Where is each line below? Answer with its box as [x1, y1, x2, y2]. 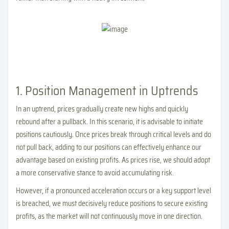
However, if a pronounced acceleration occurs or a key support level [16, 185, 211, 196]
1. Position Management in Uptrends [16, 81, 198, 101]
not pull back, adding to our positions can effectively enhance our [16, 141, 201, 153]
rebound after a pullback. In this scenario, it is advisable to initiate [16, 116, 203, 127]
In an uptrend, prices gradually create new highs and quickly [16, 103, 188, 114]
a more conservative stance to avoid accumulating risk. [16, 167, 174, 178]
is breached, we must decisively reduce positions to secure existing [16, 197, 208, 209]
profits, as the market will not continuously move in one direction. [16, 210, 202, 222]
